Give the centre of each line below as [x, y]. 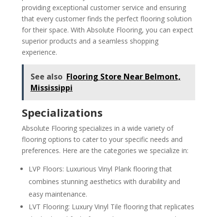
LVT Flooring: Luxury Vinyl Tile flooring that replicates [111, 207]
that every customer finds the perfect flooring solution [107, 19]
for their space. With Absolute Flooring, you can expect [107, 30]
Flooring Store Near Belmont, [123, 77]
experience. [39, 52]
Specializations [62, 113]
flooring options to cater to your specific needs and [102, 139]
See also [46, 77]
